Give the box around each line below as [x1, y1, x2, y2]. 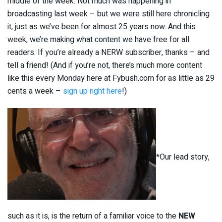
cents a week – [7, 85, 63, 98]
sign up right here [63, 85, 122, 98]
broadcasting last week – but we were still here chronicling [7, 8, 210, 20]
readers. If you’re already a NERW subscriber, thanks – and [7, 47, 210, 59]
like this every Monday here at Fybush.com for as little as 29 [7, 72, 215, 85]
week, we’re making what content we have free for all [7, 34, 189, 46]
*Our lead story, [156, 151, 210, 164]
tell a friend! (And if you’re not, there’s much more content [7, 59, 202, 72]
